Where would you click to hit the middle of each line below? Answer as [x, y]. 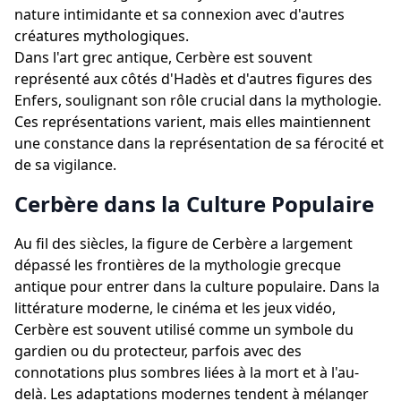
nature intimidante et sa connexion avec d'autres [179, 14]
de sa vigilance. [65, 165]
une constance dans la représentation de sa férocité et [199, 143]
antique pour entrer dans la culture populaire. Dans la [197, 286]
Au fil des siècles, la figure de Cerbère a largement [183, 243]
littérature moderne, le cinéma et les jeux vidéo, [175, 308]
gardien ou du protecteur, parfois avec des [158, 351]
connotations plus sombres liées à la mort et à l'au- [187, 372]
